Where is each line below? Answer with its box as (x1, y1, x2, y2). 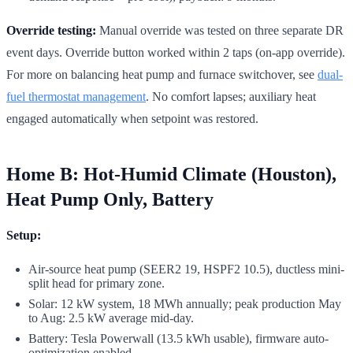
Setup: (6, 228, 41, 242)
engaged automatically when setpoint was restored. (6, 111, 258, 125)
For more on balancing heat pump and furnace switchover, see (6, 67, 318, 81)
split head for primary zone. (28, 276, 165, 290)
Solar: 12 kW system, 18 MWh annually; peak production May (28, 296, 341, 310)
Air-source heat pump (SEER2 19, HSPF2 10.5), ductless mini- (28, 262, 344, 276)
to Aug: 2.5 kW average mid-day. (28, 310, 194, 325)
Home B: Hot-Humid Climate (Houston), (6, 163, 336, 184)
